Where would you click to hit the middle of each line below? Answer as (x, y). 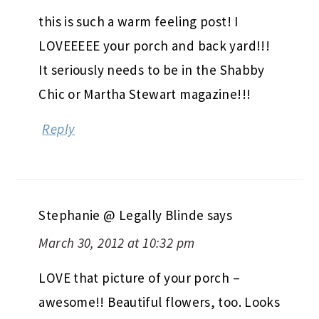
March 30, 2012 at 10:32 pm (117, 242)
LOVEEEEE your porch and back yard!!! (155, 45)
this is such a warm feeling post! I (138, 21)
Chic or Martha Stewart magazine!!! (145, 94)
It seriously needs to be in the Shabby (152, 69)
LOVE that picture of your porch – (139, 277)
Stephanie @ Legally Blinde (121, 215)
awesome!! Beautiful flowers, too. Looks (159, 302)
